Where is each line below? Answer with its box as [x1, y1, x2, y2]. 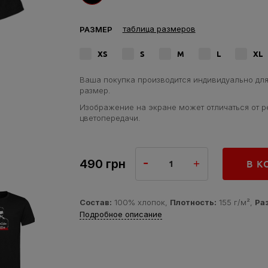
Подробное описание [79, 209, 162, 219]
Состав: [79, 197, 112, 207]
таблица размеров [122, 24, 196, 33]
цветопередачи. [79, 113, 141, 123]
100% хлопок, [111, 197, 170, 207]
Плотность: [169, 197, 217, 207]
